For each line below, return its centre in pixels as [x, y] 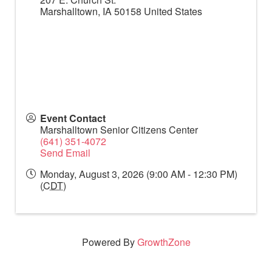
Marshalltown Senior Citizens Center [119, 129]
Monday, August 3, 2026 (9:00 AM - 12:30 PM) [139, 174]
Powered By [109, 242]
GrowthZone [164, 242]
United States [173, 11]
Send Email [65, 152]
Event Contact [73, 118]
